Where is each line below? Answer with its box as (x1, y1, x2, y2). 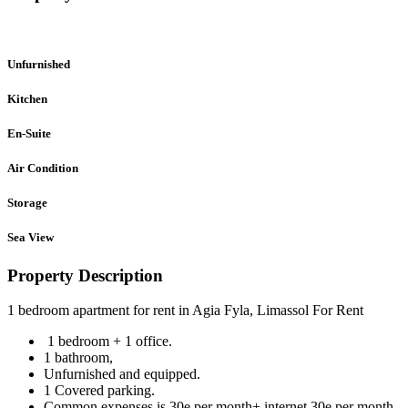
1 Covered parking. (44, 382, 155, 399)
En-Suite (7, 126, 51, 140)
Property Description (7, 265, 163, 285)
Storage (7, 196, 47, 210)
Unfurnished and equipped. (44, 366, 200, 382)
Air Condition (7, 161, 78, 176)
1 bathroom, (44, 350, 113, 366)
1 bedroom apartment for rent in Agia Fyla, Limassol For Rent (7, 302, 363, 319)
